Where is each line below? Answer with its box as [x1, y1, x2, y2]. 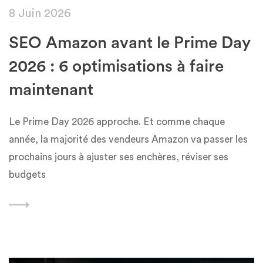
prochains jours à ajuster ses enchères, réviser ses [9, 152, 228, 163]
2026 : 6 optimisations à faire [9, 58, 224, 75]
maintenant [9, 82, 93, 99]
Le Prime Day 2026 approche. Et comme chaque [9, 117, 225, 127]
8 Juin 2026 [9, 8, 71, 20]
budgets [9, 170, 46, 180]
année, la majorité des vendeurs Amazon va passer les [9, 134, 248, 145]
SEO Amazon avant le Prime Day [9, 35, 251, 52]
